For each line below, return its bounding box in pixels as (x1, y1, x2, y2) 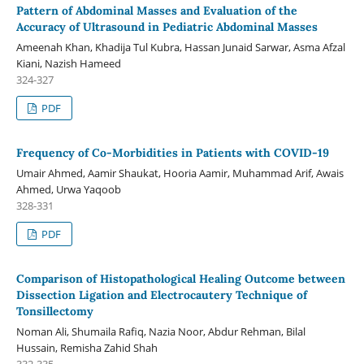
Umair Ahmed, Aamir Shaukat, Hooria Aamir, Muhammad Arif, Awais (15, 165, 344, 180)
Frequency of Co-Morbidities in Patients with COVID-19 (15, 145, 329, 160)
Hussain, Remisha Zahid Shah (15, 340, 158, 355)
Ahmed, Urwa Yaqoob (15, 181, 121, 197)
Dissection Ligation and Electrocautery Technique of (15, 287, 307, 302)
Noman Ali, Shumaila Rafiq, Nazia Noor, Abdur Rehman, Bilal (15, 323, 305, 339)
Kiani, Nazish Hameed (15, 55, 121, 71)
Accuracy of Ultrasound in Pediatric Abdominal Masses (15, 19, 318, 34)
